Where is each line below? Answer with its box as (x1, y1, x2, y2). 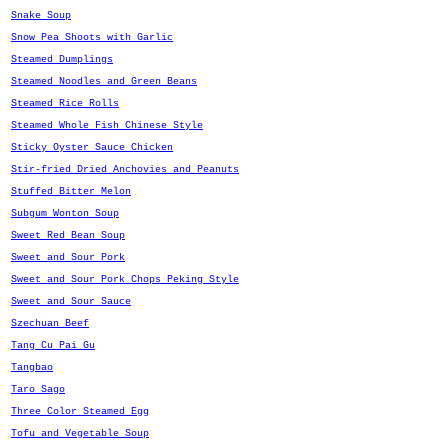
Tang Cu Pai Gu (11, 340, 95, 351)
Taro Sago (11, 384, 65, 395)
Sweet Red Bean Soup (11, 230, 125, 241)
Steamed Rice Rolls (11, 98, 119, 109)
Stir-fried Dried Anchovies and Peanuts (11, 164, 239, 175)
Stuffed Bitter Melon (11, 186, 131, 197)
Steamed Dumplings (11, 54, 113, 65)
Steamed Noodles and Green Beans (11, 76, 197, 87)
